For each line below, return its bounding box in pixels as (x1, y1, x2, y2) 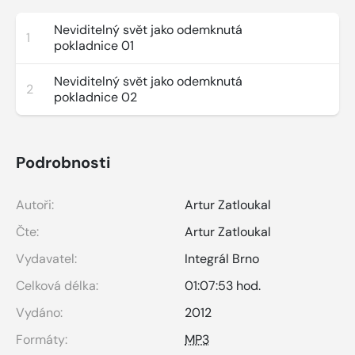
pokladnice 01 (54, 36, 134, 54)
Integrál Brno (185, 250, 259, 267)
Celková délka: (16, 277, 98, 294)
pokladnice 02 (54, 88, 137, 105)
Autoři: (16, 196, 54, 213)
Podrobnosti (16, 151, 110, 173)
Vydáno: (16, 303, 63, 321)
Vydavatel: (16, 250, 77, 267)
